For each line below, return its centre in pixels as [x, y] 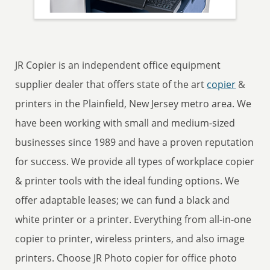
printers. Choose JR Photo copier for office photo [126, 258]
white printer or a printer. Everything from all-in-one [133, 219]
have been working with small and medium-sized [125, 123]
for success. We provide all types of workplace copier [135, 162]
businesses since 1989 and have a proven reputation [135, 142]
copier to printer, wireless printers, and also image [130, 239]
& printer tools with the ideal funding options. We [127, 181]
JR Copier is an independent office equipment [118, 65]
